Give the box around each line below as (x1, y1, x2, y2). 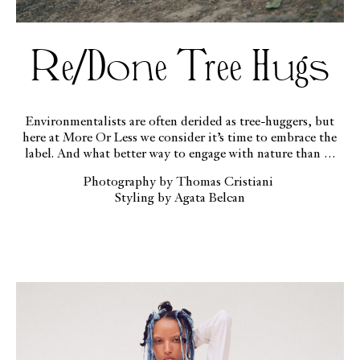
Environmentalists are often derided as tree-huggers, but (25, 115, 334, 129)
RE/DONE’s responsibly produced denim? (63, 163, 297, 177)
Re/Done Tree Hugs (30, 47, 330, 89)
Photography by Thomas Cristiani (83, 175, 276, 189)
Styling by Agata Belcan (114, 191, 245, 205)
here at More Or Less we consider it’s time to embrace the (22, 131, 63, 145)
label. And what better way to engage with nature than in (24, 147, 335, 161)
